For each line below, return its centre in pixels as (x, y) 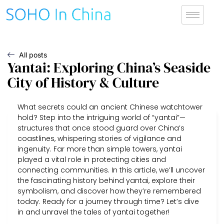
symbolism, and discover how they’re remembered (109, 191)
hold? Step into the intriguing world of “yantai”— (101, 117)
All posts (33, 54)
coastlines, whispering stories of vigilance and (99, 138)
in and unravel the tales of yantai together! (93, 212)
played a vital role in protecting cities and (92, 159)
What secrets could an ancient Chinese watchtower (110, 107)
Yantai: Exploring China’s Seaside (109, 67)
